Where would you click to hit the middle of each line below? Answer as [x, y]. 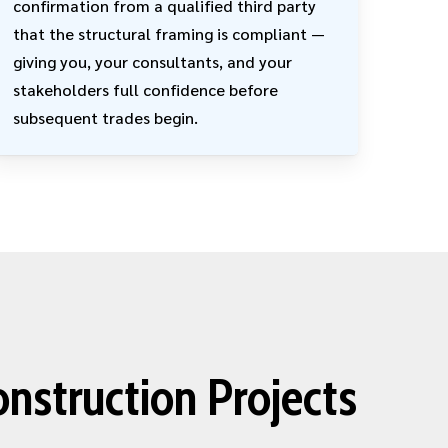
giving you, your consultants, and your [153, 61]
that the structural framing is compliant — [169, 33]
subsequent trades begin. [106, 117]
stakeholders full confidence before [146, 89]
